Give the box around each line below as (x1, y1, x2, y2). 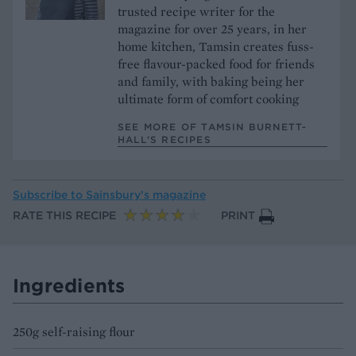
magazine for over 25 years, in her (118, 20, 307, 37)
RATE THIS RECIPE (13, 208, 116, 223)
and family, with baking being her (118, 72, 304, 90)
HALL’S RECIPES (118, 133, 211, 145)
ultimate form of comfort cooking (118, 90, 299, 107)
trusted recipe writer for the (118, 2, 275, 20)
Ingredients (13, 273, 126, 298)
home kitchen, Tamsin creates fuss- (118, 37, 314, 55)
